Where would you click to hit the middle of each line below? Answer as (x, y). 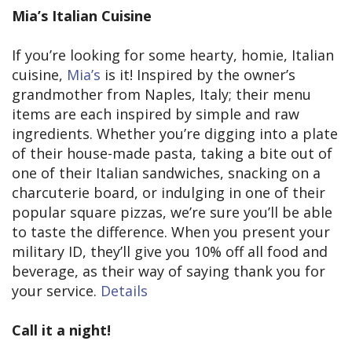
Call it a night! (61, 330)
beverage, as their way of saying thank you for (169, 271)
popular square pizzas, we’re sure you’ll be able (172, 213)
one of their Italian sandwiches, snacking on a (166, 173)
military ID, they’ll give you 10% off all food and (170, 252)
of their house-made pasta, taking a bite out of (172, 154)
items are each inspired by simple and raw (156, 114)
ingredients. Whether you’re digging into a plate (175, 134)
